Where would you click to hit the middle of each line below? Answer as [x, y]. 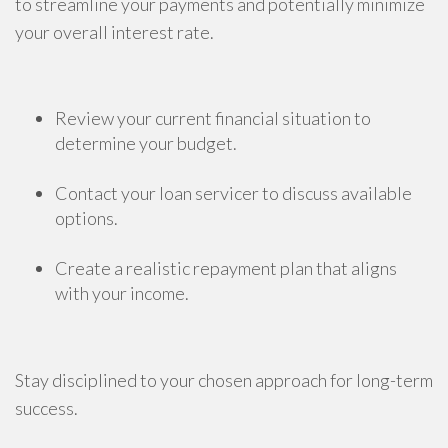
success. [46, 408]
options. [86, 218]
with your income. [122, 293]
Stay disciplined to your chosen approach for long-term [224, 380]
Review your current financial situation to [213, 118]
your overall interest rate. [114, 32]
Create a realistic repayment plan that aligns [226, 268]
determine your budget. [146, 143]
